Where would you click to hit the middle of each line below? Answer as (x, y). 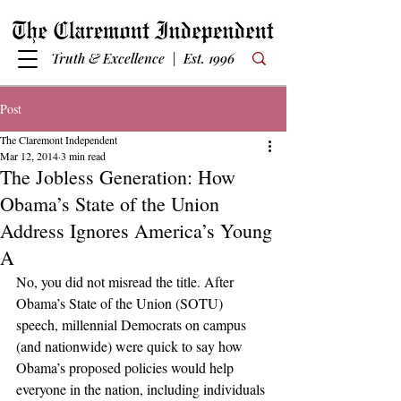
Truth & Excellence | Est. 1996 (142, 58)
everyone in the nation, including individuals (142, 389)
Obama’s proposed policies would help (127, 367)
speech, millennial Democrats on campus (133, 324)
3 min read (83, 156)
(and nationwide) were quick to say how (131, 346)
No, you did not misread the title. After (127, 282)
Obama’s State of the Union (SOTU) (121, 303)
